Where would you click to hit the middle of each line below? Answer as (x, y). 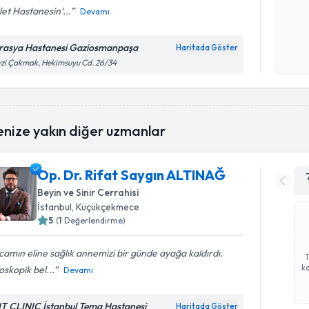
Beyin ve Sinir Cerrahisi (88, 192)
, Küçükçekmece (106, 207)
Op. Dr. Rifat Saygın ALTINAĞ (132, 175)
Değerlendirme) (95, 220)
